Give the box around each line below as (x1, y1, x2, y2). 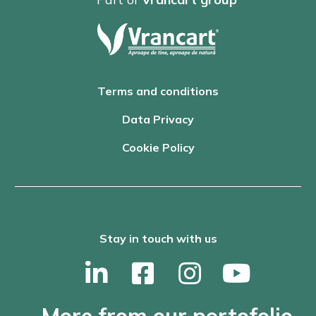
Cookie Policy (121, 140, 195, 154)
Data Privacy (122, 111, 194, 126)
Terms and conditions (97, 83, 219, 98)
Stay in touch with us (99, 231, 217, 245)
